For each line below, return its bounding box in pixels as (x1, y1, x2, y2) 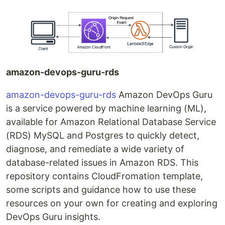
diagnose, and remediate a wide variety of (6, 144, 184, 155)
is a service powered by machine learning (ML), (6, 103, 206, 114)
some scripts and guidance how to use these (6, 184, 196, 195)
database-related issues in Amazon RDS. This (6, 157, 198, 168)
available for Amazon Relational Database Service (6, 117, 216, 128)
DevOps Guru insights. (6, 211, 100, 222)
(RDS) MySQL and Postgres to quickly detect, (6, 130, 199, 141)
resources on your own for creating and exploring (6, 198, 217, 209)
